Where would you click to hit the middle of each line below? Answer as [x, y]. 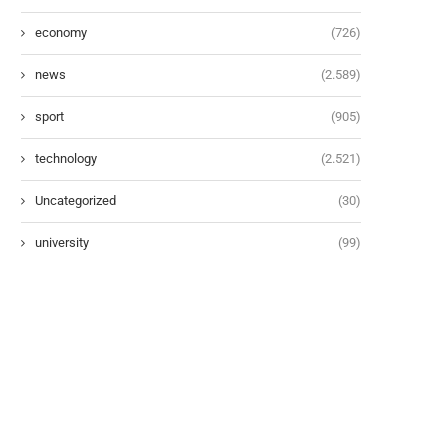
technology [66, 158]
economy [61, 32]
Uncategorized [75, 200]
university [62, 242]
